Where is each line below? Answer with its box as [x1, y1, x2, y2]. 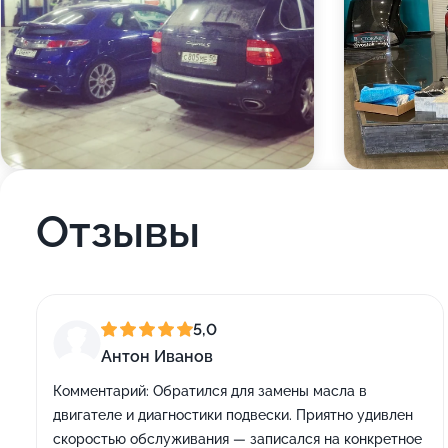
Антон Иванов [101, 347, 213, 366]
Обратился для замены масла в [149, 383, 367, 399]
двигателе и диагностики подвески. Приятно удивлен [53, 407, 413, 423]
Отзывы [36, 206, 200, 257]
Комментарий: [53, 383, 149, 399]
